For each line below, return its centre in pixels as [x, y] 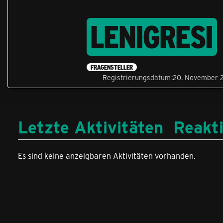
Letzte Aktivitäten [91, 127]
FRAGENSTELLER [112, 67]
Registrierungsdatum [137, 78]
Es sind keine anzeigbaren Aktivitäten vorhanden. [107, 156]
